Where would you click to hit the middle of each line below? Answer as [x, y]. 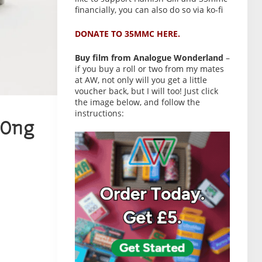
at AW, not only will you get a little [141, 80]
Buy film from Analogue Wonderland [149, 58]
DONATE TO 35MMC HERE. [127, 34]
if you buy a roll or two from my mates [149, 69]
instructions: [99, 113]
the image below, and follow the [137, 102]
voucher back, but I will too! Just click [146, 91]
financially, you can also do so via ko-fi [149, 10]
